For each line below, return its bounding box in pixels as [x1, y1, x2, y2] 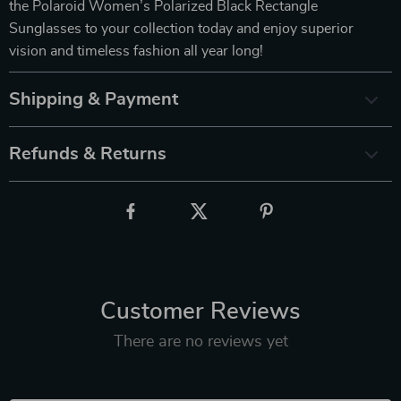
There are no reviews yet [113, 333, 288, 350]
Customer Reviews [100, 299, 301, 323]
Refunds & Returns [9, 144, 166, 163]
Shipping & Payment [9, 90, 178, 108]
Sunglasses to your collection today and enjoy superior [9, 21, 354, 36]
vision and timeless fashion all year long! [9, 43, 263, 58]
